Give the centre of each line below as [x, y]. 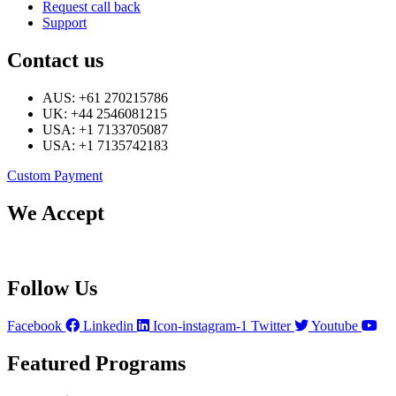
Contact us [55, 61]
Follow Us [52, 288]
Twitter [271, 325]
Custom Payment [55, 176]
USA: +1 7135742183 [105, 146]
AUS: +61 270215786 [105, 98]
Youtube [335, 325]
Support [65, 23]
